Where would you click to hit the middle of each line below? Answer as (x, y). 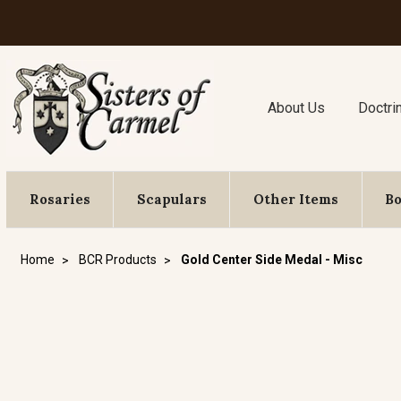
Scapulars (171, 199)
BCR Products (118, 260)
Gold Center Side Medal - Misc (272, 260)
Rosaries (60, 199)
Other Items (295, 199)
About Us (297, 108)
